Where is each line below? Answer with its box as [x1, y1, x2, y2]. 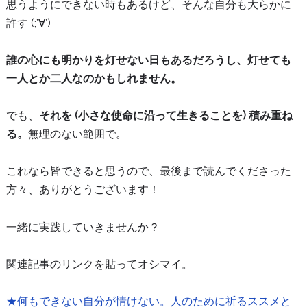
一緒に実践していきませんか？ [5, 220, 160, 234]
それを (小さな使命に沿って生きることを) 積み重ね [38, 109, 293, 123]
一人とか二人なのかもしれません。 [5, 72, 182, 86]
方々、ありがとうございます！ [5, 183, 160, 197]
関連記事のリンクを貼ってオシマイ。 [5, 257, 193, 271]
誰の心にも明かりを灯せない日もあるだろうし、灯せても [5, 53, 291, 67]
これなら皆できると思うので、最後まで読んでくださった [5, 164, 291, 178]
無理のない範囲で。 [27, 127, 127, 141]
